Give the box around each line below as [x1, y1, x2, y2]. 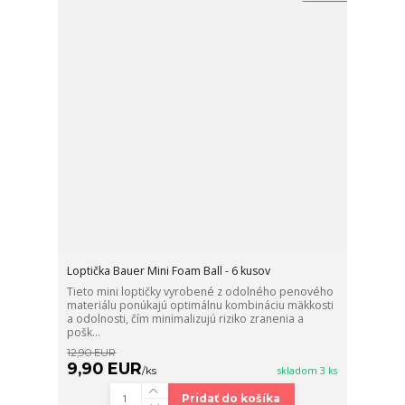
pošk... [67, 325, 101, 341]
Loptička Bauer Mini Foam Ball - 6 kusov [67, 263, 271, 279]
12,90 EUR [67, 346, 117, 360]
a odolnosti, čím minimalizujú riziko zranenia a [67, 311, 305, 327]
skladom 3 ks [278, 364, 338, 378]
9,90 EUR [67, 359, 143, 379]
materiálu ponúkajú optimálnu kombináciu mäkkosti [67, 297, 334, 314]
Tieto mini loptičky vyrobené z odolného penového [67, 284, 334, 300]
